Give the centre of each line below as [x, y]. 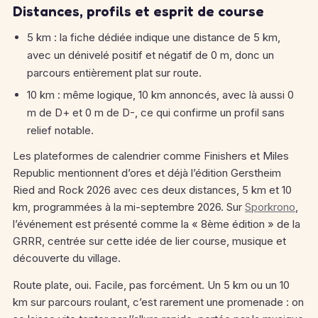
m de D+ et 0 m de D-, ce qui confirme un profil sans [156, 113]
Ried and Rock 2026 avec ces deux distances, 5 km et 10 [152, 190]
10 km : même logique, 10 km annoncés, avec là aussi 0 [160, 95]
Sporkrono [270, 207]
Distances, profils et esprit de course [138, 11]
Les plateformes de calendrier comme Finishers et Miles [151, 156]
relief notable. [60, 130]
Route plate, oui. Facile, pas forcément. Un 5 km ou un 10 [151, 285]
